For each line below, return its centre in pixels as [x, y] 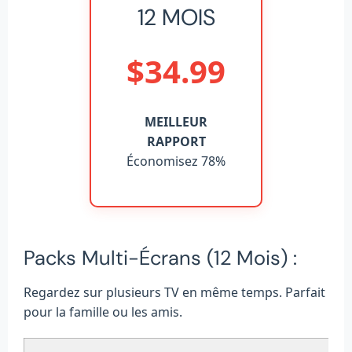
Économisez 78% [176, 161]
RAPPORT [176, 141]
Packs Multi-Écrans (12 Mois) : [160, 258]
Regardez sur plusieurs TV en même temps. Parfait [174, 293]
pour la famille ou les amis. [103, 312]
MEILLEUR [176, 121]
